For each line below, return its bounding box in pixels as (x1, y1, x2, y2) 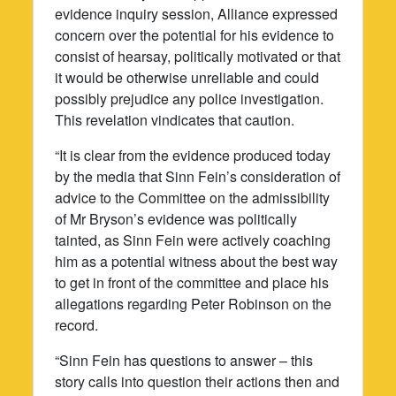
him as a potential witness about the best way (55, 250, 339, 271)
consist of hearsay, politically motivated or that (55, 45, 341, 66)
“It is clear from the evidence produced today (55, 144, 331, 165)
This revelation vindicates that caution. (55, 109, 295, 130)
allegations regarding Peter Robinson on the (55, 293, 332, 314)
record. (55, 314, 99, 335)
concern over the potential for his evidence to (55, 24, 335, 45)
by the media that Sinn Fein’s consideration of (55, 165, 341, 187)
